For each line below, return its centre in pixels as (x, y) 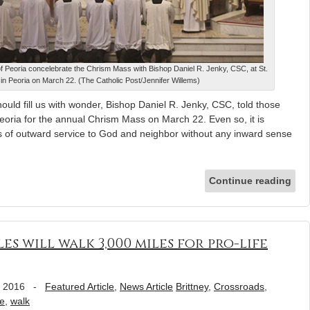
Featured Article (80, 287)
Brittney (192, 287)
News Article (146, 287)
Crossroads (239, 287)
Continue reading (250, 181)
